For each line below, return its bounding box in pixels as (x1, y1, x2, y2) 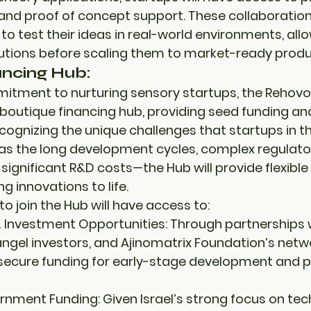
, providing (142, 103, 208, 120)
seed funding (208, 103, 289, 120)
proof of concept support (24, 7, 183, 24)
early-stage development (112, 253, 273, 270)
